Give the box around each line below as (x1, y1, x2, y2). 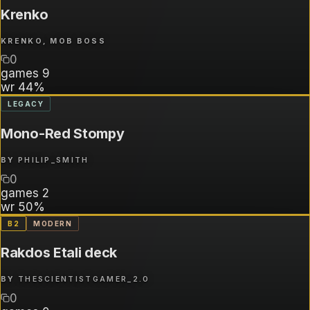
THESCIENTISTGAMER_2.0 (17, 275, 150, 284)
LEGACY (8, 100, 44, 109)
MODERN (33, 219, 72, 228)
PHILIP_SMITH (17, 156, 89, 165)
